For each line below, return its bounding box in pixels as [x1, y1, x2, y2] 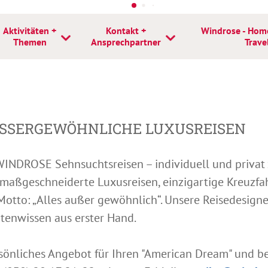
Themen [13, 36, 47, 48]
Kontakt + [106, 25, 146, 36]
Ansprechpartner [91, 36, 161, 48]
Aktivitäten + [3, 25, 56, 36]
